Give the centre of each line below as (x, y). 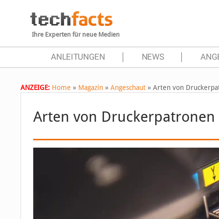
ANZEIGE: (35, 88)
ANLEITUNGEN (78, 57)
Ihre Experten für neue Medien (76, 34)
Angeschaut (128, 88)
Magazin (91, 88)
